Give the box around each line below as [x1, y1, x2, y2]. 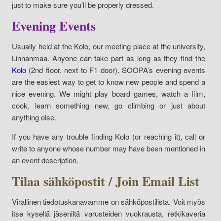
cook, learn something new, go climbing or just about [12, 100, 205, 110]
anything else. [12, 111, 56, 122]
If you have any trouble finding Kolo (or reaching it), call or [12, 131, 205, 142]
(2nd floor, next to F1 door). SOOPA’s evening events [26, 64, 205, 75]
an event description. [12, 154, 78, 165]
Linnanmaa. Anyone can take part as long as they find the [12, 52, 205, 63]
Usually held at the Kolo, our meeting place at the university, [12, 40, 205, 51]
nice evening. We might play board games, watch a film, [12, 88, 205, 99]
